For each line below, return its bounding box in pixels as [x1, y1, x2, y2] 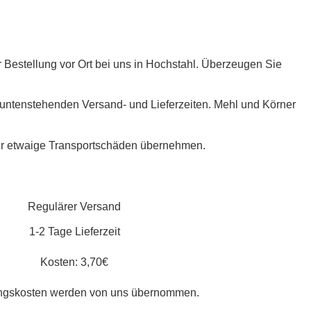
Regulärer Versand [28, 200, 121, 212]
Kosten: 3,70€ [40, 256, 108, 269]
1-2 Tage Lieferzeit [28, 226, 120, 238]
